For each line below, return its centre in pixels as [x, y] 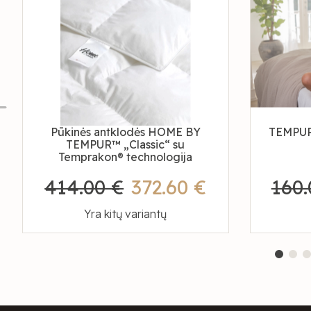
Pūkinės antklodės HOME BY [125, 132]
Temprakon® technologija [126, 157]
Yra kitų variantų [126, 214]
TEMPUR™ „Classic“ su [126, 145]
